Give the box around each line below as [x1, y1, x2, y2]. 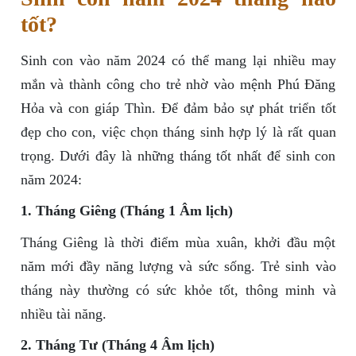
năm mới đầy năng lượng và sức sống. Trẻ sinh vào [20, 258, 336, 275]
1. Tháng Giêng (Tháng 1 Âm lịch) [20, 203, 233, 219]
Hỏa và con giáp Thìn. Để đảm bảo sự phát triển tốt [20, 100, 336, 117]
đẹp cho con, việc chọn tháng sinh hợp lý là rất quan [20, 124, 336, 141]
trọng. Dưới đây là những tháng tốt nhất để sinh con [20, 148, 336, 164]
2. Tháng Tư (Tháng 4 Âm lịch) [20, 337, 215, 354]
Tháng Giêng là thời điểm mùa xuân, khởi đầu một [20, 234, 336, 251]
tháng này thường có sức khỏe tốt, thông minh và [20, 282, 336, 299]
